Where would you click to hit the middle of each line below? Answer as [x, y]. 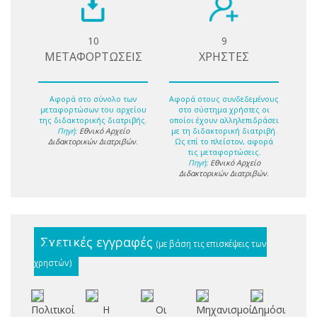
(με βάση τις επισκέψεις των [212, 243]
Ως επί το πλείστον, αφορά [224, 141]
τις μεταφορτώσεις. [224, 152]
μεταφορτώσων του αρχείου [93, 109]
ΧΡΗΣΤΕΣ [224, 57]
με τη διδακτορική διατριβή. [224, 131]
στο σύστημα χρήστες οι [224, 109]
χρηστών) [53, 262]
